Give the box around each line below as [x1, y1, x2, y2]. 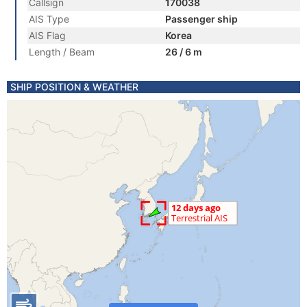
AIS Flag [29, 29, 66, 41]
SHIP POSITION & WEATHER [10, 81, 138, 93]
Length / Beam [29, 46, 95, 58]
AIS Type [29, 13, 69, 25]
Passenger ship [165, 13, 238, 25]
